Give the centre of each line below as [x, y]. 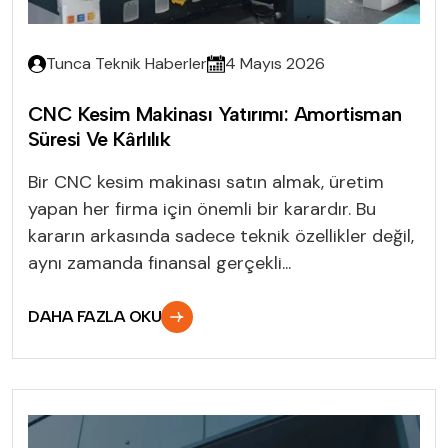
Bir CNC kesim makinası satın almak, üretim [206, 181]
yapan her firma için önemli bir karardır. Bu [202, 208]
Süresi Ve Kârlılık [99, 138]
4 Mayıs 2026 [275, 63]
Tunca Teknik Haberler [126, 63]
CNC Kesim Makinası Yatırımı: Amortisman [215, 113]
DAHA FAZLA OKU [95, 316]
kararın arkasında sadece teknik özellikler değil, [221, 235]
